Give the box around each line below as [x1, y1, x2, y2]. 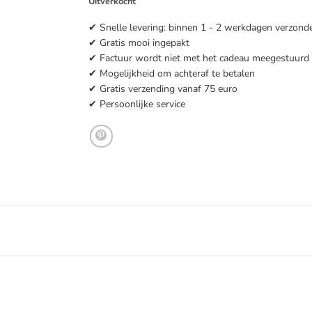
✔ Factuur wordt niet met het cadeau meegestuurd [88, 51, 309, 65]
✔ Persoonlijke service [88, 97, 185, 111]
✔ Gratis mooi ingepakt [88, 36, 189, 49]
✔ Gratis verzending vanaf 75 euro [88, 81, 237, 95]
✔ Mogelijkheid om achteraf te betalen [88, 66, 255, 80]
